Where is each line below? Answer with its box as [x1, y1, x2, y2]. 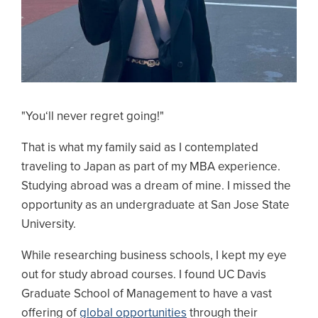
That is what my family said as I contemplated [21, 140, 258, 155]
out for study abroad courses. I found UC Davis [21, 267, 266, 283]
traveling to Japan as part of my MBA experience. [21, 159, 280, 175]
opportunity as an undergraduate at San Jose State [21, 197, 290, 213]
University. [21, 216, 76, 232]
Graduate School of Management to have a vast [21, 286, 272, 302]
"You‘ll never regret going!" [21, 109, 167, 124]
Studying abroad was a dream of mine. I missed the [21, 178, 291, 194]
